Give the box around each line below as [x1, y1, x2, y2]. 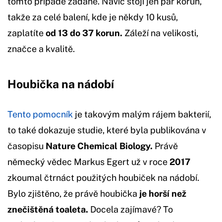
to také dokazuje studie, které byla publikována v [7, 124, 206, 135]
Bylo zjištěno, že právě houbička [7, 188, 137, 199]
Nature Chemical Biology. [46, 140, 153, 151]
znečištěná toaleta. [7, 204, 88, 215]
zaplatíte [7, 27, 46, 38]
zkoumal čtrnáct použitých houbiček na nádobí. [7, 172, 199, 183]
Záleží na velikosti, [122, 27, 198, 38]
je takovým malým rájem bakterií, [73, 109, 211, 119]
